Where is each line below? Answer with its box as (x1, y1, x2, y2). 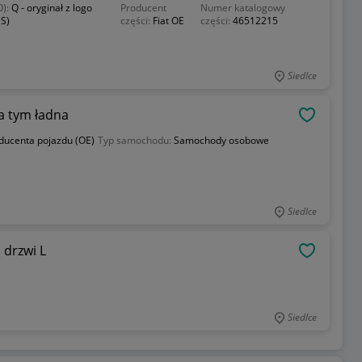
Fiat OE (153, 14, 185, 27)
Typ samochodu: (97, 133, 174, 147)
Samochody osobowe (173, 133, 269, 147)
